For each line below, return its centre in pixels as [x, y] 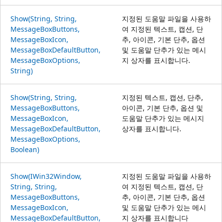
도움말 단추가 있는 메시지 [163, 118]
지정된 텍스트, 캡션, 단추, [163, 97]
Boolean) [25, 149]
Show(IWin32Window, [46, 176]
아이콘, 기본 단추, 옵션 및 [163, 108]
